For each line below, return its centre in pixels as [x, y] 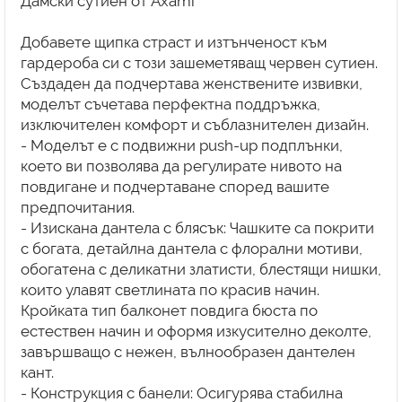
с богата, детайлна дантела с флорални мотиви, [191, 248]
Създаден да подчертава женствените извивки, [191, 83]
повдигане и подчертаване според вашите [175, 186]
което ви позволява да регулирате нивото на [181, 166]
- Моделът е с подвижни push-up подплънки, [181, 145]
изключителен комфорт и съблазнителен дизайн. [194, 124]
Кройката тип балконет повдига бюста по [169, 310]
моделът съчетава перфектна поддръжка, [170, 104]
